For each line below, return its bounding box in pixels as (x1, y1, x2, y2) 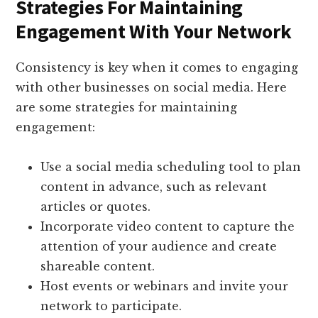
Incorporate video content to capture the (40, 219, 295, 234)
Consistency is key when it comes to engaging (16, 60, 299, 75)
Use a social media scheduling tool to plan (40, 160, 302, 175)
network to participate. (40, 299, 182, 314)
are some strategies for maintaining (16, 100, 238, 115)
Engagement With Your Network (16, 18, 292, 45)
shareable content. (40, 259, 155, 274)
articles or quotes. (40, 199, 151, 214)
